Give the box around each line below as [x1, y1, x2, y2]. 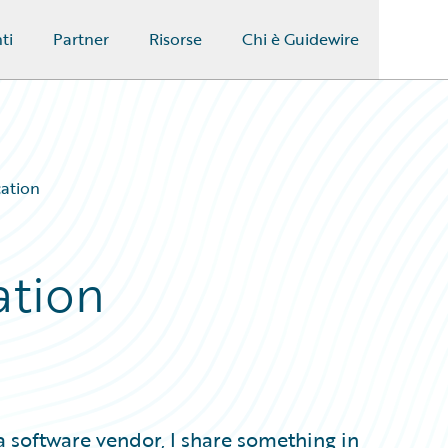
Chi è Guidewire [241, 27, 359, 51]
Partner [52, 27, 109, 51]
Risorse [148, 27, 202, 51]
